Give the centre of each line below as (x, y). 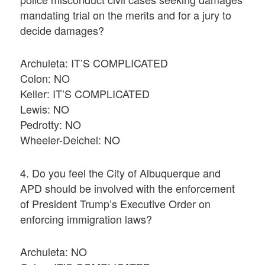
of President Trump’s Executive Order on (116, 203)
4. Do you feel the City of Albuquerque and (121, 172)
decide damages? (62, 30)
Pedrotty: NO (51, 125)
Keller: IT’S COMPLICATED (85, 94)
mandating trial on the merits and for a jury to (126, 15)
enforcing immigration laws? (86, 219)
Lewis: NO (45, 109)
